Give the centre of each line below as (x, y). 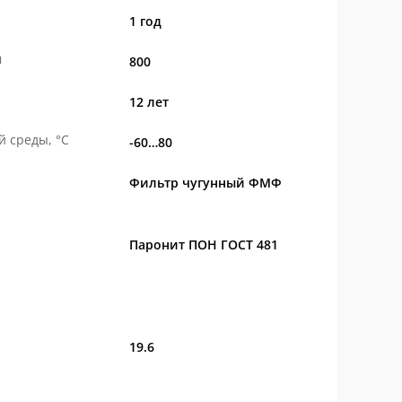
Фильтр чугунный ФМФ (205, 183)
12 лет (149, 102)
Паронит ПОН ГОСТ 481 (203, 245)
